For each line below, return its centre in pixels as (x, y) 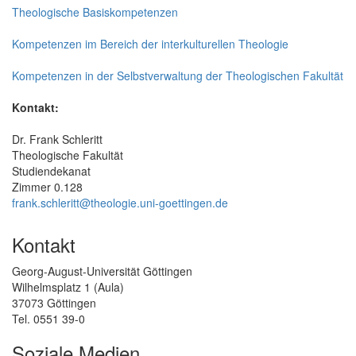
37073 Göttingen (54, 302)
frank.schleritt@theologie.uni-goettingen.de (120, 202)
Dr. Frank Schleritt (57, 139)
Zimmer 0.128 (47, 186)
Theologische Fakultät (68, 155)
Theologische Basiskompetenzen (95, 12)
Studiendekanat (51, 170)
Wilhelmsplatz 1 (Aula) (68, 286)
